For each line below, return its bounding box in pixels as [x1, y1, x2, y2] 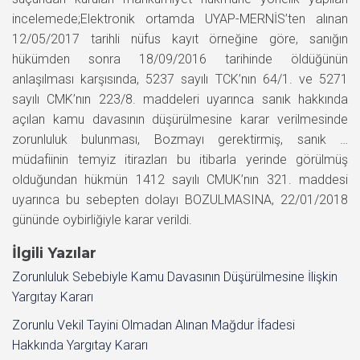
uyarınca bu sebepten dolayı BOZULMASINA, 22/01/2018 [12, 191, 348, 207]
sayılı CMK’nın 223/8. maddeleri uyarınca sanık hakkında [12, 91, 348, 107]
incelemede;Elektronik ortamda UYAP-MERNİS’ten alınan [12, 10, 348, 27]
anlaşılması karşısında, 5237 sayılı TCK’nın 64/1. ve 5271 [12, 71, 348, 87]
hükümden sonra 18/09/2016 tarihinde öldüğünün [12, 51, 348, 67]
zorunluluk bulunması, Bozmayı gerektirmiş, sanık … [12, 131, 348, 147]
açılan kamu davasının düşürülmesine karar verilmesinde [12, 111, 348, 127]
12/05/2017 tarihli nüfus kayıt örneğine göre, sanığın [12, 31, 348, 47]
